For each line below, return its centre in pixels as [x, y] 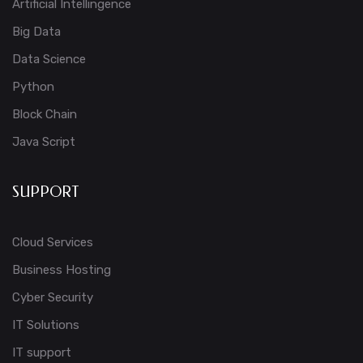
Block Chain [45, 114]
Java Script [44, 142]
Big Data [36, 32]
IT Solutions [46, 325]
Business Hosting [62, 270]
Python [33, 87]
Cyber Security [53, 297]
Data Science [49, 59]
